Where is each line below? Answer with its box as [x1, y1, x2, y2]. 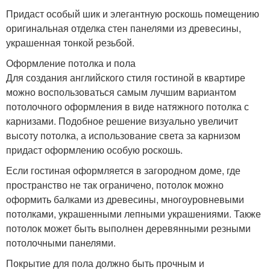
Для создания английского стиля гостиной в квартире [6, 71, 245, 85]
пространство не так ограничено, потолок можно [6, 178, 224, 192]
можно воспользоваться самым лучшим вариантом [6, 85, 236, 99]
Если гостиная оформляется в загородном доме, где [6, 163, 240, 178]
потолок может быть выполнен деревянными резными [6, 221, 251, 236]
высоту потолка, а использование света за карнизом [6, 128, 240, 143]
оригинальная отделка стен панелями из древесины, [6, 21, 241, 36]
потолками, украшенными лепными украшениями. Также [6, 207, 261, 221]
